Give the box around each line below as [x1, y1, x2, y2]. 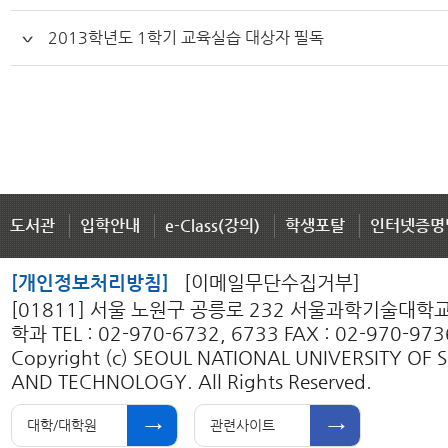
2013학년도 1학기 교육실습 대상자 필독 [48, 28, 325, 47]
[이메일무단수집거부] [184, 272, 361, 293]
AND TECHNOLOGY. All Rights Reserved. [11, 371, 373, 392]
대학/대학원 [27, 417, 98, 433]
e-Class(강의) [165, 216, 260, 235]
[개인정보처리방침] [11, 272, 170, 293]
